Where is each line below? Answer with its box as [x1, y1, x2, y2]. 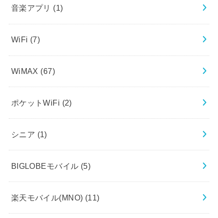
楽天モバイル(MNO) [11, 193, 85, 202]
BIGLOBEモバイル [11, 161, 81, 170]
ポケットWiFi [11, 98, 62, 107]
